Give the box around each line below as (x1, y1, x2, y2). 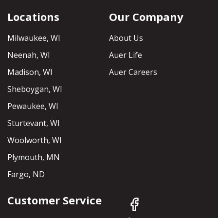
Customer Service (7, 193, 102, 208)
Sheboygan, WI (7, 84, 62, 95)
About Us (109, 33, 143, 44)
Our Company (109, 9, 183, 24)
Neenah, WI (7, 50, 50, 61)
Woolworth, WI (7, 135, 62, 146)
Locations (7, 9, 59, 24)
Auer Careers (109, 67, 157, 78)
